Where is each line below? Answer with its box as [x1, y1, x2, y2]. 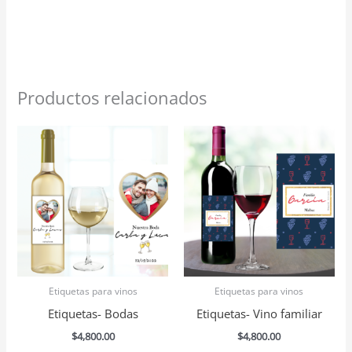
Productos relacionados [17, 86, 207, 109]
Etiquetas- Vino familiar [196, 305, 322, 321]
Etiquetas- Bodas [47, 305, 138, 321]
